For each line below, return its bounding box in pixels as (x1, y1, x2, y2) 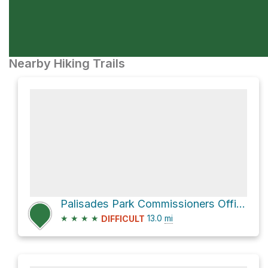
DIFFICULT (101, 214, 145, 224)
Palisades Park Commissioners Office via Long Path (236, 197, 245, 210)
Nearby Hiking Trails (9, 56, 125, 71)
